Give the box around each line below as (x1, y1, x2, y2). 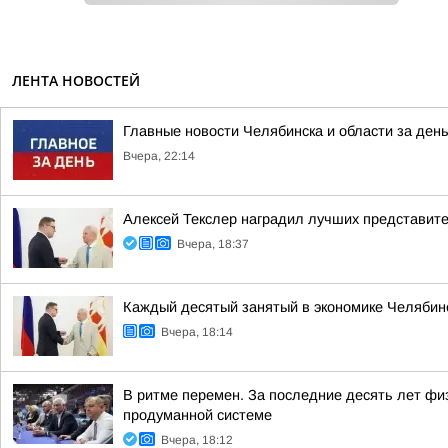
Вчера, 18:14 (161, 325, 233, 339)
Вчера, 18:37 (177, 237, 249, 251)
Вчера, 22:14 (123, 149, 195, 163)
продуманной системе (123, 407, 272, 423)
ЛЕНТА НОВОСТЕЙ (12, 71, 140, 90)
